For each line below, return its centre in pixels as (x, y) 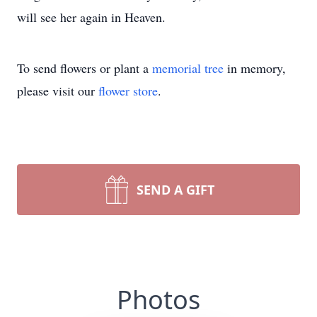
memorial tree (188, 68)
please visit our (58, 91)
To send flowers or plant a (85, 68)
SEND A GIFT (175, 190)
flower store (128, 91)
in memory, (255, 68)
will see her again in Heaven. (91, 17)
